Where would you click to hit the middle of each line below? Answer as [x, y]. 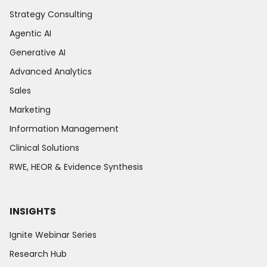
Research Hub [38, 254]
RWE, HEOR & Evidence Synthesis [76, 167]
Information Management [64, 128]
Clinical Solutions [44, 148]
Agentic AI [30, 33]
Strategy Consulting [51, 14]
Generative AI [38, 52]
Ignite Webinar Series [53, 235]
